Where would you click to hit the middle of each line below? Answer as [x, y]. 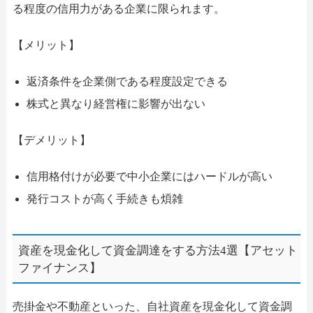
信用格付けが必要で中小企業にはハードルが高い [149, 177]
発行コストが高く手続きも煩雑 [104, 199]
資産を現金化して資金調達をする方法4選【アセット [158, 250]
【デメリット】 [51, 140]
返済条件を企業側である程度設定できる [127, 82]
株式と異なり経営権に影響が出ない [116, 104]
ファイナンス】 [60, 268]
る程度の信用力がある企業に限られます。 [118, 9]
